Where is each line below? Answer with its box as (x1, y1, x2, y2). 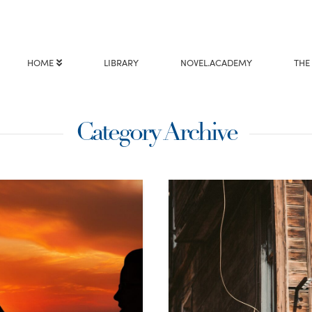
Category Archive (75, 121, 237, 147)
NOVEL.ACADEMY (180, 56, 253, 69)
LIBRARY (104, 56, 139, 69)
